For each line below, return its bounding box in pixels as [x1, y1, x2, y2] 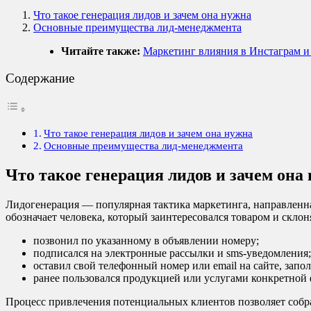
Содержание [6, 71, 74, 85]
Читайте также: [61, 44, 140, 57]
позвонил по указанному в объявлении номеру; [33, 235, 259, 246]
